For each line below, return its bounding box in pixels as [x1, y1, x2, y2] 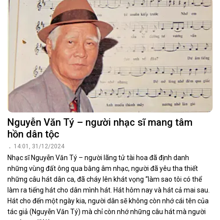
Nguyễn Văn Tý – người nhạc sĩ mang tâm [7, 116, 192, 128]
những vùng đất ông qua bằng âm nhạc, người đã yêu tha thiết [7, 164, 198, 172]
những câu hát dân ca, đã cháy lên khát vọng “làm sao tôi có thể [7, 175, 202, 183]
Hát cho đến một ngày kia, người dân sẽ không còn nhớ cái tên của [7, 196, 209, 205]
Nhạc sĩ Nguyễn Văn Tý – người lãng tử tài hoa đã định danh [7, 153, 189, 162]
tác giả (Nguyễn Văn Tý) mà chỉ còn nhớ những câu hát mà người [7, 207, 206, 216]
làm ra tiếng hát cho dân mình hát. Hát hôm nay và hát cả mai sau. [7, 186, 210, 194]
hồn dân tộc [7, 128, 59, 140]
